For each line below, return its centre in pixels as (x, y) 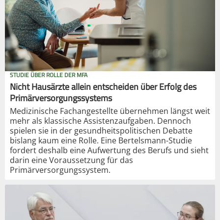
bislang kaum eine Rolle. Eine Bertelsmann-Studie (101, 141)
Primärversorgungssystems (61, 98)
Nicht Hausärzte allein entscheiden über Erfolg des (103, 87)
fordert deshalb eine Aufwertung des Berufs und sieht (109, 151)
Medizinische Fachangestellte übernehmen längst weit (110, 111)
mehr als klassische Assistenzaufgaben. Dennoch (100, 121)
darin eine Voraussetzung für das (71, 160)
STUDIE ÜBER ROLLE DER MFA (49, 75)
